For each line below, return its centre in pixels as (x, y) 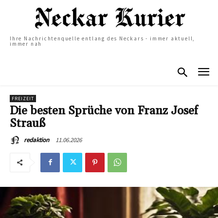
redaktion (36, 140)
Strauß (27, 123)
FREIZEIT (23, 98)
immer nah (26, 44)
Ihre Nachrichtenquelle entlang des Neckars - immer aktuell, (103, 39)
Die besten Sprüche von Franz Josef (104, 111)
